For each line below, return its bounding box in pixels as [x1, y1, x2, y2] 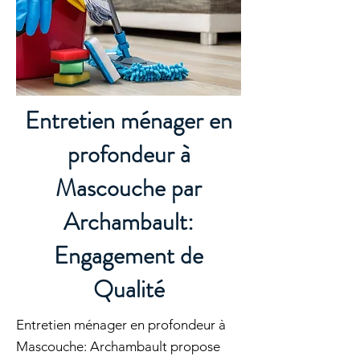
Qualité [92, 272, 165, 306]
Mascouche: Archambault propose [16, 338, 220, 354]
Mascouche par [55, 171, 202, 205]
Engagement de [54, 239, 203, 272]
